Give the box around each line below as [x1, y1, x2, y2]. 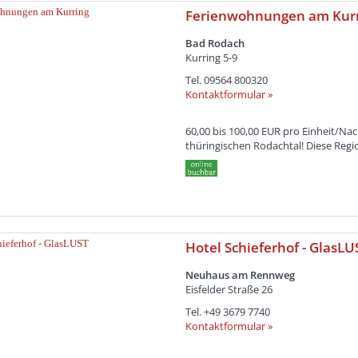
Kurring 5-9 [185, 50, 237, 65]
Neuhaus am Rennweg [185, 267, 295, 282]
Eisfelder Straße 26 [185, 281, 272, 296]
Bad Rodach [185, 35, 245, 50]
